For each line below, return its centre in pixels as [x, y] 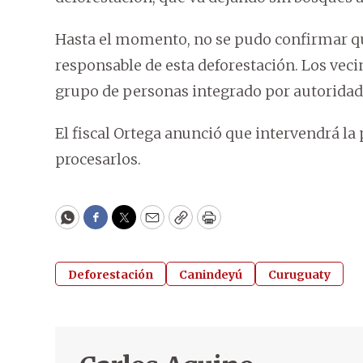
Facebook [128, 224]
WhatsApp [104, 224]
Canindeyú [211, 275]
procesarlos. [98, 160]
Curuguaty [299, 275]
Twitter [150, 224]
